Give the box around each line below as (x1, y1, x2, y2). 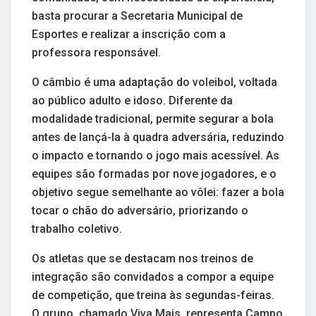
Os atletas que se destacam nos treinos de (32, 251, 253, 265)
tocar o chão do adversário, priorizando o (32, 203, 248, 217)
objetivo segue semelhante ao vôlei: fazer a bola (32, 185, 284, 199)
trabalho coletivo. (32, 221, 122, 236)
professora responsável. (32, 45, 161, 59)
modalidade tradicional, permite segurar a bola (32, 111, 274, 126)
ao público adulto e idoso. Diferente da (32, 93, 233, 107)
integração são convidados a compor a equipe (32, 269, 274, 284)
